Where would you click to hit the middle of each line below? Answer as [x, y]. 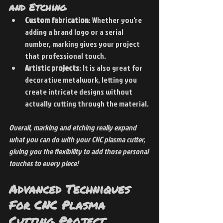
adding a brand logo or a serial [75, 32]
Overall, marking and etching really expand [73, 127]
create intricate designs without [79, 91]
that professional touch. [65, 56]
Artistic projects [52, 67]
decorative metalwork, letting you [82, 79]
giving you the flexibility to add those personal [79, 151]
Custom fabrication [57, 20]
